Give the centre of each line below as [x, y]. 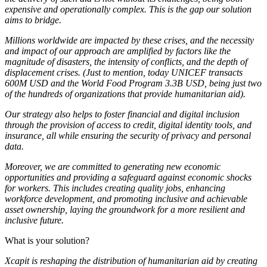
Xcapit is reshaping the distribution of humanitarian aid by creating [131, 260]
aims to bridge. [33, 20]
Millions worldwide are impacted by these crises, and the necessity [129, 40]
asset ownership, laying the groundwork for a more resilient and [125, 209]
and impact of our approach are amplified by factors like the [118, 51]
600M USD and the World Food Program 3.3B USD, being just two [133, 83]
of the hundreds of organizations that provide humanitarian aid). [125, 94]
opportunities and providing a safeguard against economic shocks [128, 177]
